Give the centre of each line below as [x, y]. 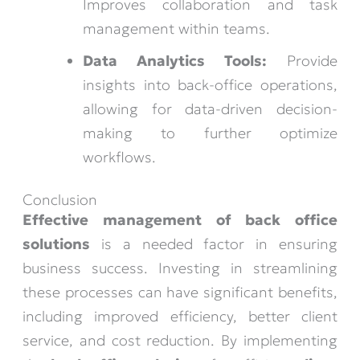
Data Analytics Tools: [174, 61]
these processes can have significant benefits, [180, 292]
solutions [57, 244]
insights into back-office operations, [210, 85]
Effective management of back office [180, 220]
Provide [302, 61]
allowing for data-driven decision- [210, 109]
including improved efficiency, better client [180, 317]
